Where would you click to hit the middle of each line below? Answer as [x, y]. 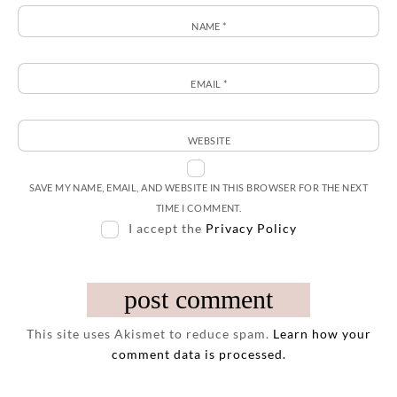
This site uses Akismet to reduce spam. [149, 333]
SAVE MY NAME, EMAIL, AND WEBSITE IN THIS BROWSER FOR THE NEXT [198, 187]
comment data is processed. [198, 354]
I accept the [165, 228]
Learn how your [322, 333]
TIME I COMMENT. [198, 207]
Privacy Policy [251, 228]
